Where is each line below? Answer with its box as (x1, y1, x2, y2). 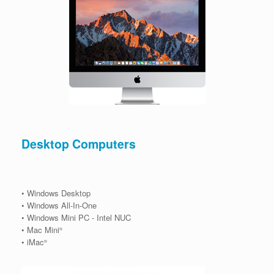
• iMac (21, 235, 44, 248)
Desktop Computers (21, 135, 136, 153)
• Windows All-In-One (21, 199, 97, 211)
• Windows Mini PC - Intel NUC (21, 211, 131, 223)
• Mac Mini (21, 223, 59, 235)
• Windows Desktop (21, 187, 91, 199)
